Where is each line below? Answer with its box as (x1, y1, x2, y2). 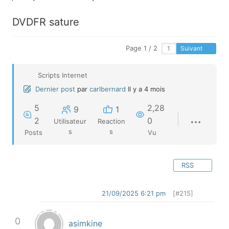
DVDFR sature (12, 16, 79, 28)
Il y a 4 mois (128, 85, 165, 93)
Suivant (180, 44, 204, 52)
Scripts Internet (38, 71, 87, 79)
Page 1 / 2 (125, 44, 157, 52)
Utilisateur (54, 117, 87, 125)
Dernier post (35, 85, 75, 93)
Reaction (97, 117, 125, 125)
